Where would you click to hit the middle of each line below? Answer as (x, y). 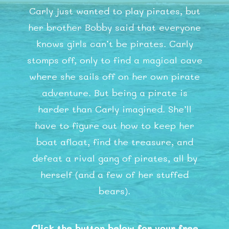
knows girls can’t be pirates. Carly (114, 45)
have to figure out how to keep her (114, 127)
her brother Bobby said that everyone (114, 28)
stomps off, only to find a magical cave (114, 61)
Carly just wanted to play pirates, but (114, 12)
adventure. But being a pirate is (114, 94)
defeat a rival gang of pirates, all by (114, 159)
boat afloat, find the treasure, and (114, 143)
